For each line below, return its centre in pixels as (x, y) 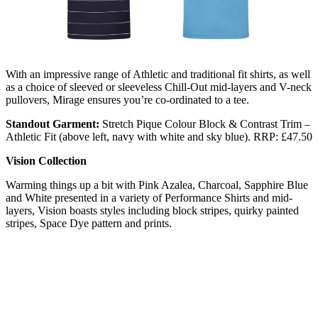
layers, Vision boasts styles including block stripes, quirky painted (152, 210)
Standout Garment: (53, 124)
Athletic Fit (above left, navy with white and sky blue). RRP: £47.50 (159, 136)
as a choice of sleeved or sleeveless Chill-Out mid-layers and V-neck (159, 87)
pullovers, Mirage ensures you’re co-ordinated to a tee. (127, 99)
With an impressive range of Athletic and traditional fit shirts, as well (158, 74)
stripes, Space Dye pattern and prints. (89, 223)
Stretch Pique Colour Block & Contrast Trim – (205, 124)
